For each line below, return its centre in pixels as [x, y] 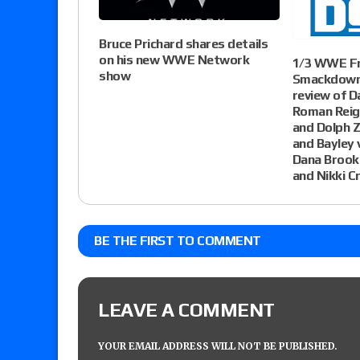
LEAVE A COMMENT [186, 309]
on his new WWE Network [174, 60]
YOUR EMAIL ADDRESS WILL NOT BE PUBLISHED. [218, 346]
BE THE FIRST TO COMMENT [178, 240]
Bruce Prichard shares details [184, 44]
